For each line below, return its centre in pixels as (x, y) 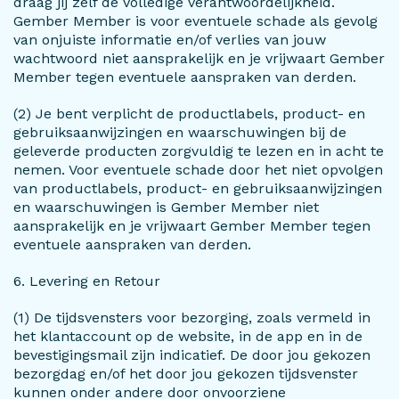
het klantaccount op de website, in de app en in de (188, 336)
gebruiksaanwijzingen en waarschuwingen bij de (180, 132)
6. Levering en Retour (87, 281)
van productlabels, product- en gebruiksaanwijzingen (198, 188)
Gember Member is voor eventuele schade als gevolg (195, 21)
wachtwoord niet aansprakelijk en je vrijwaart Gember (199, 58)
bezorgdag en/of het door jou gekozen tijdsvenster (186, 374)
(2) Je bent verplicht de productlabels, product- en (189, 114)
